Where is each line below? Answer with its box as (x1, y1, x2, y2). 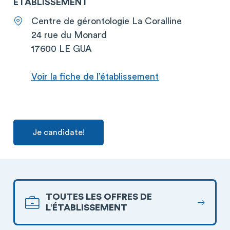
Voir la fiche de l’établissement (31, 72, 159, 81)
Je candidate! (32, 128, 85, 137)
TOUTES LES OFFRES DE (46, 192, 152, 201)
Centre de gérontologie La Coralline (31, 16, 182, 26)
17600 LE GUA (31, 44, 92, 53)
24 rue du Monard (31, 30, 107, 40)
